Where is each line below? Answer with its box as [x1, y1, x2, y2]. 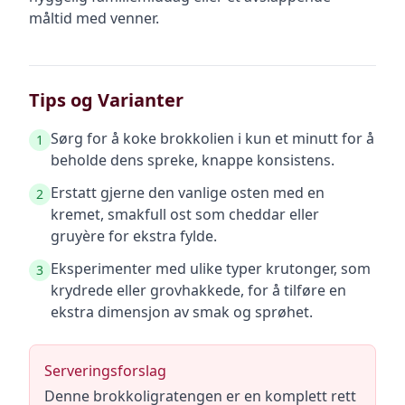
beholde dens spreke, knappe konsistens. [51, 150, 334, 170]
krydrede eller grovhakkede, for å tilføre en [51, 280, 346, 300]
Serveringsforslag [44, 361, 166, 381]
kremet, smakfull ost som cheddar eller [51, 204, 319, 224]
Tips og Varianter [29, 88, 184, 112]
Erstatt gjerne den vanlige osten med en [51, 183, 325, 202]
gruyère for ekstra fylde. [51, 226, 217, 246]
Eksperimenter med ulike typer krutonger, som [51, 259, 371, 278]
